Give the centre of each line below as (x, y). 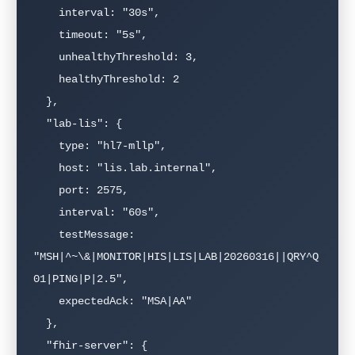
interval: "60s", (46, 212)
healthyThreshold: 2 (46, 79)
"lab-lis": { (40, 123)
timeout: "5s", (46, 34)
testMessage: (46, 234)
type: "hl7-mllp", (46, 145)
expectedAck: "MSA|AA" (46, 301)
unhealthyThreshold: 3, (46, 57)
